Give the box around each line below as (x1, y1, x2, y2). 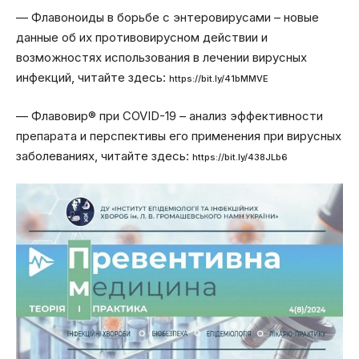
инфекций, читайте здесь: (16, 70, 169, 85)
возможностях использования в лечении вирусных (16, 50, 307, 65)
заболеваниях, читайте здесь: (16, 147, 192, 163)
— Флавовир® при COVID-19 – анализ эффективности (16, 107, 323, 123)
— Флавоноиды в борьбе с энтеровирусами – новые (16, 10, 319, 25)
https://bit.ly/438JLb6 (192, 151, 288, 163)
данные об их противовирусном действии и (16, 30, 268, 45)
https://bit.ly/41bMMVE (169, 73, 268, 84)
